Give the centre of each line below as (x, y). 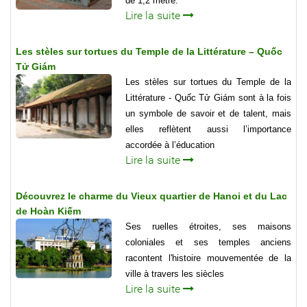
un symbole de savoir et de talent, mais (208, 114)
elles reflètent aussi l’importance (208, 130)
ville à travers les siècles (175, 274)
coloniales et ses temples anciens (208, 243)
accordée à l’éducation (170, 145)
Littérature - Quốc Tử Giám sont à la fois (208, 98)
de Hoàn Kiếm (48, 211)
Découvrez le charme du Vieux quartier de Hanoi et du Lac (151, 196)
